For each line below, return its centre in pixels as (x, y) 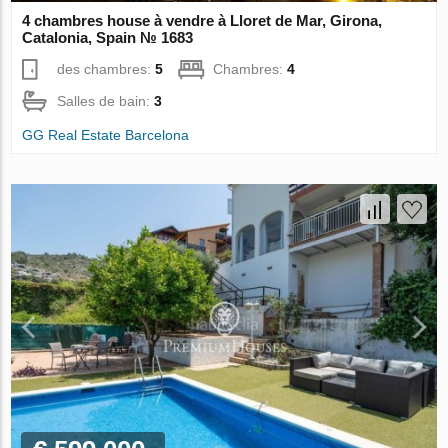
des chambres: (106, 68)
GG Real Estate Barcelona (106, 134)
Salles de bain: (106, 100)
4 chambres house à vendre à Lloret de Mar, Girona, (202, 20)
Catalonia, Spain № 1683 (108, 37)
